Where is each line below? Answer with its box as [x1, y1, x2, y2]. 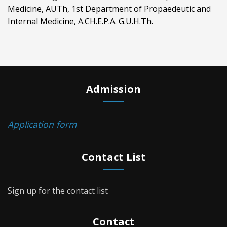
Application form [8, 118, 77, 130]
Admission [86, 82, 141, 96]
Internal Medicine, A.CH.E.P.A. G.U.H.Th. [8, 16, 153, 27]
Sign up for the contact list [8, 185, 108, 196]
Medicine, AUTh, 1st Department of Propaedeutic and [8, 3, 211, 14]
